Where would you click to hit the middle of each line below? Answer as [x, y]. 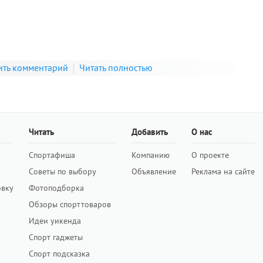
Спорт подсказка [59, 254]
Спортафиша [52, 155]
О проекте [210, 155]
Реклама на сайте [223, 172]
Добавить [150, 132]
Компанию [151, 155]
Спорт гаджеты [56, 237]
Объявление [154, 172]
